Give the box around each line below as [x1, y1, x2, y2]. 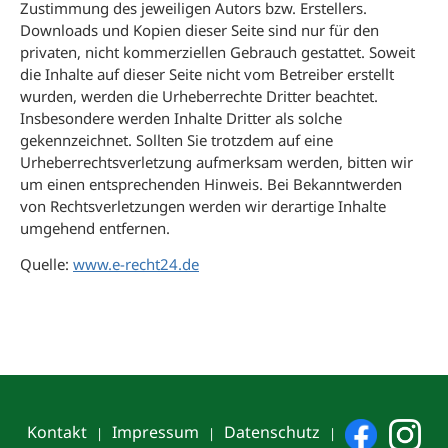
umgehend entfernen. [20, 218, 170, 238]
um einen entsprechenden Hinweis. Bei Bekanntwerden [20, 174, 402, 194]
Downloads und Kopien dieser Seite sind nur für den [20, 20, 379, 40]
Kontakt [27, 421, 87, 443]
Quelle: [20, 254, 73, 274]
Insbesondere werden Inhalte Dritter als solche [20, 108, 342, 128]
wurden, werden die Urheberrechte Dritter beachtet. [20, 86, 378, 106]
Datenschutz [224, 421, 320, 443]
